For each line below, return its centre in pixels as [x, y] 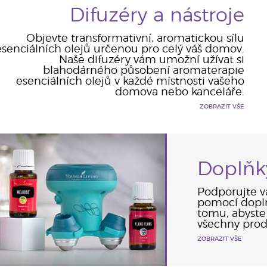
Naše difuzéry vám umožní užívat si [151, 60]
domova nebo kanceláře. [179, 92]
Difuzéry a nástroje [157, 15]
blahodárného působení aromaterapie [143, 71]
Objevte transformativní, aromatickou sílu [135, 39]
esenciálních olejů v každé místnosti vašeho [130, 82]
